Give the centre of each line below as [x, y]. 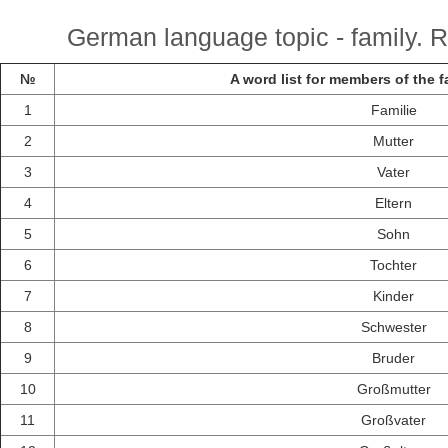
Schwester [393, 327]
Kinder [393, 296]
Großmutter [393, 389]
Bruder [393, 358]
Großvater [393, 420]
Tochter [393, 265]
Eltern [393, 203]
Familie [393, 110]
